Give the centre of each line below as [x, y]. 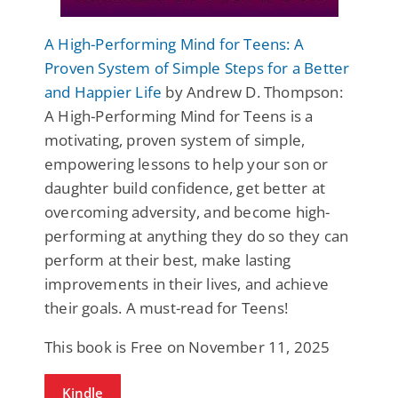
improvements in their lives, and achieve [187, 283]
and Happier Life [103, 92]
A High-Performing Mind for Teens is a [179, 115]
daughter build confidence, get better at [185, 187]
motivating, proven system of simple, [175, 139]
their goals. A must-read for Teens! [166, 307]
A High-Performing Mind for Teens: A [174, 44]
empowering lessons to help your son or [187, 163]
